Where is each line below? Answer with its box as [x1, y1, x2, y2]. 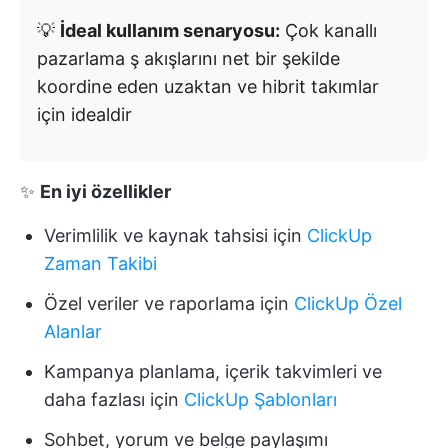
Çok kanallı [280, 19, 377, 41]
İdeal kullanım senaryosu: [60, 19, 280, 41]
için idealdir [37, 103, 132, 125]
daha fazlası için [44, 388, 184, 410]
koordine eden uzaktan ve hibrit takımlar [37, 75, 379, 97]
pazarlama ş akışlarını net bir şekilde [37, 47, 340, 69]
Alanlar [44, 320, 102, 342]
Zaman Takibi [44, 252, 157, 274]
